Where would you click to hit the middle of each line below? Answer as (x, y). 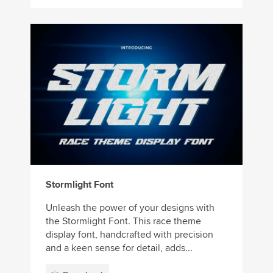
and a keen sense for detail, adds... (119, 248)
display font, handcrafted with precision (129, 235)
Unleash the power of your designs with (130, 208)
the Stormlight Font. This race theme (123, 222)
